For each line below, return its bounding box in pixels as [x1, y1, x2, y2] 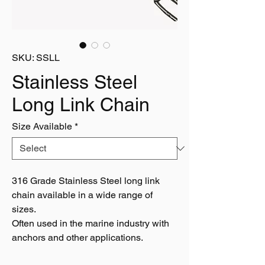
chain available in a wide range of [12, 189, 153, 201]
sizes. [12, 203, 36, 215]
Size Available [12, 121, 72, 132]
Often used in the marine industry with [12, 218, 169, 229]
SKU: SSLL [12, 52, 60, 63]
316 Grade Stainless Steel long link [12, 175, 160, 186]
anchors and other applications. [12, 232, 143, 243]
